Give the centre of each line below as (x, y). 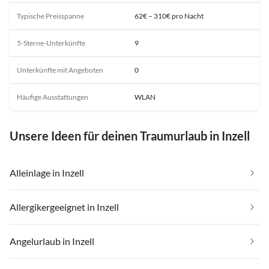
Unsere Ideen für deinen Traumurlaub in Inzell (130, 135)
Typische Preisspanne (50, 16)
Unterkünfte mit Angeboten (60, 70)
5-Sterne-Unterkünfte (51, 43)
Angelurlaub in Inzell (52, 241)
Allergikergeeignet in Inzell (64, 207)
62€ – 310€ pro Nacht (169, 16)
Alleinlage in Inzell (47, 172)
